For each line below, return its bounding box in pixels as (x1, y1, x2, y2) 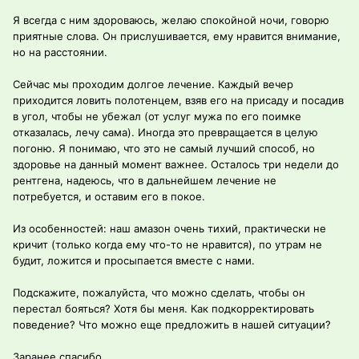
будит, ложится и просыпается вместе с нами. (13, 254, 255, 268)
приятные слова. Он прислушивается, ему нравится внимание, (13, 30, 341, 43)
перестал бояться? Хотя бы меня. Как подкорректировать (13, 302, 314, 316)
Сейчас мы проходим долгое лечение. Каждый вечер (13, 78, 293, 91)
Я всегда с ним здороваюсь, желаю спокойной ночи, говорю (13, 14, 329, 27)
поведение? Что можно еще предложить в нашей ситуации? (13, 318, 331, 332)
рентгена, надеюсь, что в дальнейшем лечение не (13, 174, 276, 188)
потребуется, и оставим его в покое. (13, 190, 205, 204)
